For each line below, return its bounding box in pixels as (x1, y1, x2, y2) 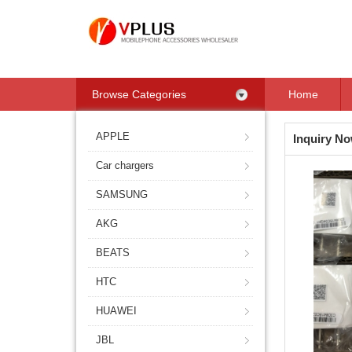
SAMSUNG (96, 189, 148, 200)
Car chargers (96, 159, 154, 171)
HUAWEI (96, 305, 137, 317)
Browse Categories (92, 88, 186, 101)
